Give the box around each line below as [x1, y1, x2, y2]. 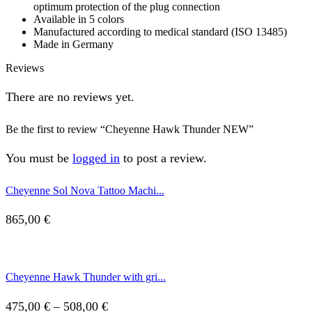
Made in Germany [33, 38, 114, 50]
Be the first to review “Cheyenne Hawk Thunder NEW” [6, 123, 253, 136]
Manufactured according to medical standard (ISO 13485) [33, 25, 287, 38]
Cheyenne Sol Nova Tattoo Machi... [6, 185, 164, 197]
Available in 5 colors [33, 13, 124, 25]
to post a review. [120, 151, 207, 166]
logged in [72, 151, 120, 166]
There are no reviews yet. [6, 90, 134, 104]
